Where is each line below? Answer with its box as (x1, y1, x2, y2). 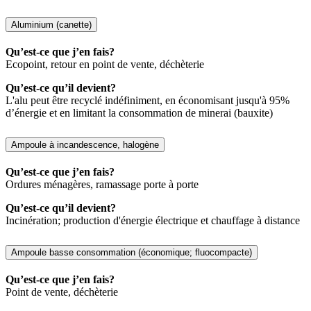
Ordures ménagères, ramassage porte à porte (6, 178, 199, 190)
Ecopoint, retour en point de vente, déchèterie (6, 58, 204, 71)
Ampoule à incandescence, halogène (11, 140, 159, 150)
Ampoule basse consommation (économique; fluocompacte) (11, 246, 252, 258)
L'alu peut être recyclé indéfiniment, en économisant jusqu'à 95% (6, 94, 289, 107)
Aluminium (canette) (11, 19, 92, 31)
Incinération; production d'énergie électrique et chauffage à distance (6, 214, 300, 226)
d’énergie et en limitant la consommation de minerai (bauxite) (6, 107, 273, 119)
